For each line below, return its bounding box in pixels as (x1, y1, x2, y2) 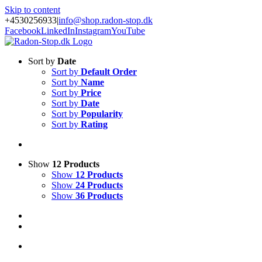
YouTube (111, 26, 145, 36)
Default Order (81, 67, 137, 77)
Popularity (81, 109, 123, 119)
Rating (81, 119, 108, 129)
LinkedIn (41, 26, 75, 36)
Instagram (75, 26, 111, 36)
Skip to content (5, 5, 60, 15)
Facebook (5, 26, 41, 36)
